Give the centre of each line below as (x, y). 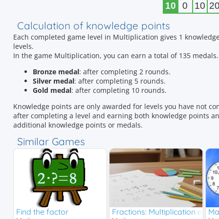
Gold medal (52, 90)
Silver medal (54, 81)
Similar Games (51, 141)
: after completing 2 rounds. (125, 72)
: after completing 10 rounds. (119, 90)
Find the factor (42, 212)
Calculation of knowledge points (94, 25)
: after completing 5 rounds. (120, 81)
